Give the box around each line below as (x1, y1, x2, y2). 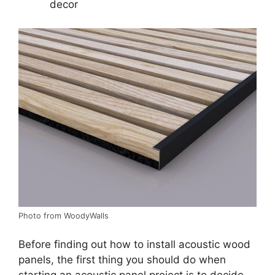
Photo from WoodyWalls (18, 211, 109, 220)
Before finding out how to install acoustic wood (18, 238, 250, 251)
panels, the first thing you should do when (18, 254, 226, 266)
